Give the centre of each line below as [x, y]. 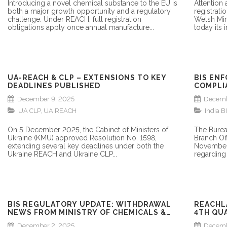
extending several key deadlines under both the [86, 146]
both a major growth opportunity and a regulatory [89, 11]
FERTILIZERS [34, 221]
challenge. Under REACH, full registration [74, 19]
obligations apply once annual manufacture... [81, 27]
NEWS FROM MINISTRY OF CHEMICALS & [87, 213]
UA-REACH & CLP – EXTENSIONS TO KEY [87, 78]
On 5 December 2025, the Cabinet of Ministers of [88, 130]
